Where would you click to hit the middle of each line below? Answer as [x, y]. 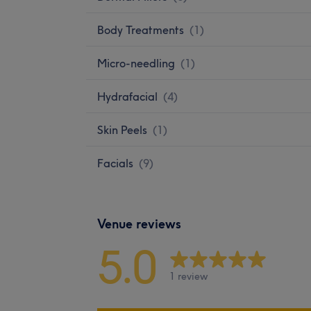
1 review [188, 277]
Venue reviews [139, 224]
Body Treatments [141, 30]
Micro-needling [136, 63]
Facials [115, 163]
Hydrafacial [127, 96]
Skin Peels [122, 129]
